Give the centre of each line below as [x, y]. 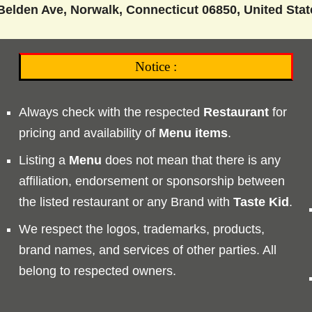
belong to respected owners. [98, 271]
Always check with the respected [111, 112]
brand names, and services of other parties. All [148, 250]
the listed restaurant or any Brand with [126, 202]
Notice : [156, 66]
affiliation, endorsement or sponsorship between [152, 181]
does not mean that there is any [192, 160]
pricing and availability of [89, 133]
